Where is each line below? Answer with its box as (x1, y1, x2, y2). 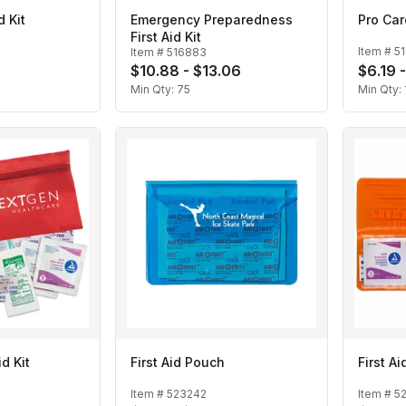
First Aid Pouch (130, 354, 225, 371)
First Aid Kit (130, 29, 201, 45)
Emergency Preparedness (130, 12, 293, 28)
